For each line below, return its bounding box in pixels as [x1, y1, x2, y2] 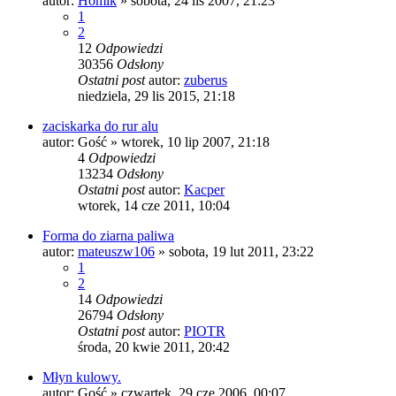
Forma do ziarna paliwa [42, 227, 174, 243]
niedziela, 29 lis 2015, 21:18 [78, 88, 235, 103]
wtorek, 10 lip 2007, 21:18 [121, 133, 270, 149]
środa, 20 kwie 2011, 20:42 [78, 339, 230, 354]
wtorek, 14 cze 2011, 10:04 [78, 197, 230, 213]
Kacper [184, 181, 225, 197]
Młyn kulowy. [42, 369, 121, 385]
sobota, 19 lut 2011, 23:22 [169, 243, 314, 259]
